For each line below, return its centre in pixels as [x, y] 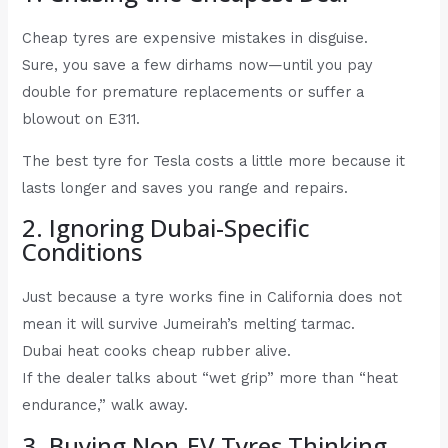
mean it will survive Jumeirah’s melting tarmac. [189, 324]
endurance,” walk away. [105, 405]
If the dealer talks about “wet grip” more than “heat [210, 378]
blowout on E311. [81, 119]
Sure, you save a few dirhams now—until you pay [198, 65]
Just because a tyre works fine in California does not [212, 297]
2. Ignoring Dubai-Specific [166, 228]
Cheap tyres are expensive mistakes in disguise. [195, 38]
